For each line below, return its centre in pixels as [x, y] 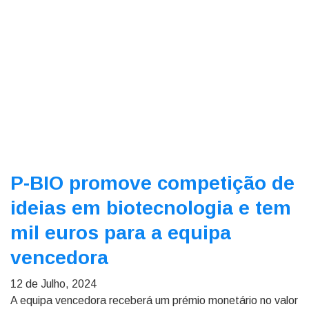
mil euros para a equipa [121, 233]
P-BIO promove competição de [152, 183]
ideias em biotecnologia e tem [151, 208]
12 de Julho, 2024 [53, 284]
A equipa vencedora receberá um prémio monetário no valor [154, 300]
